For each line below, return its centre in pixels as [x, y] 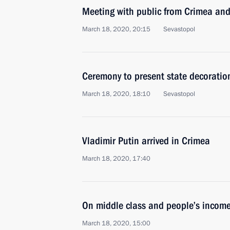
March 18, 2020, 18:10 [116, 94]
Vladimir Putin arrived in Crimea [146, 141]
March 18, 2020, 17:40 [116, 159]
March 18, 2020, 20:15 [116, 29]
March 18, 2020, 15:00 [116, 223]
